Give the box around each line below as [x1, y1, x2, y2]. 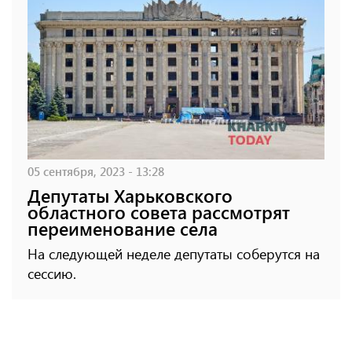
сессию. [27, 263, 76, 283]
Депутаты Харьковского [27, 182, 233, 207]
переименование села [27, 215, 218, 240]
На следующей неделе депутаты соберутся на [27, 244, 320, 263]
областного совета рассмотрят [27, 199, 290, 224]
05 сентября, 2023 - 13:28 [27, 162, 164, 179]
